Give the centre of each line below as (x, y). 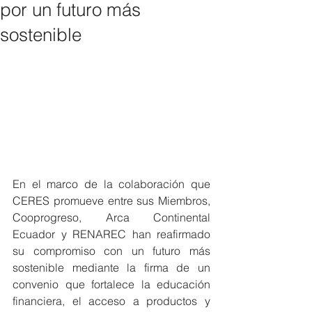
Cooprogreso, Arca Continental (111, 217)
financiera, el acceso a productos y (111, 301)
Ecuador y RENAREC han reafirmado (111, 234)
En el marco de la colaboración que (111, 184)
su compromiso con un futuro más (111, 250)
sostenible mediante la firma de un (111, 267)
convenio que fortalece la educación (111, 284)
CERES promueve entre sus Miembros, (111, 200)
